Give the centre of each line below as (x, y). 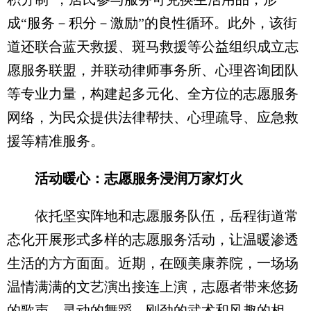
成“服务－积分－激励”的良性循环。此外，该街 (152, 23)
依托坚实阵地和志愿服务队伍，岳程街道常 (153, 216)
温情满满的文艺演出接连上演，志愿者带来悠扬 (153, 287)
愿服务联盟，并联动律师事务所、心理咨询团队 (153, 70)
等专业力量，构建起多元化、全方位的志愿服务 (153, 94)
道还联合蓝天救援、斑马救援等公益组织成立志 (153, 47)
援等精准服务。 (56, 141)
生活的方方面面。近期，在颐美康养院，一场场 (153, 263)
